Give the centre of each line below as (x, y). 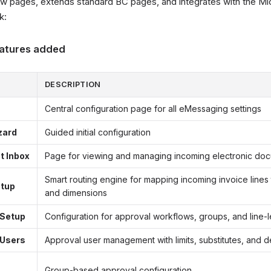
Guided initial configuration (98, 132)
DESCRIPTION (73, 84)
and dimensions (76, 193)
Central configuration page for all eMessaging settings (153, 109)
